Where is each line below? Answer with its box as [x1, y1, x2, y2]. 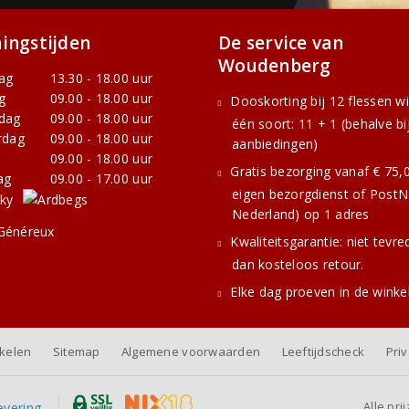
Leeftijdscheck [281, 343, 365, 361]
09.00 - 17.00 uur [49, 170, 153, 188]
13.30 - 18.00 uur [49, 69, 153, 88]
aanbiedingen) [232, 135, 319, 153]
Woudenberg [218, 54, 331, 79]
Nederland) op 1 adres [232, 205, 370, 224]
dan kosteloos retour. [232, 256, 364, 274]
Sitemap [52, 343, 100, 361]
